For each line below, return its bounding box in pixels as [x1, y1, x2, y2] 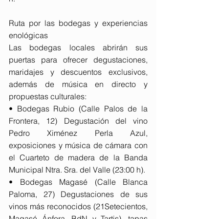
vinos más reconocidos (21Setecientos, [9, 201, 148, 211]
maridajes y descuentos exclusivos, [9, 66, 148, 77]
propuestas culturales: [9, 91, 87, 101]
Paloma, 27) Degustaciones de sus [9, 189, 148, 199]
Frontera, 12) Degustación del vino [9, 115, 148, 126]
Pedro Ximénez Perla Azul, [9, 128, 148, 138]
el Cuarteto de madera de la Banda [9, 152, 148, 162]
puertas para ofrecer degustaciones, [9, 54, 148, 65]
